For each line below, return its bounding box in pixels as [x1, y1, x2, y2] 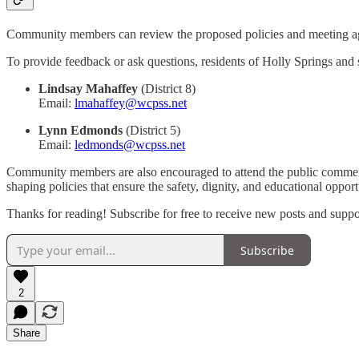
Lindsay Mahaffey [38, 82, 138, 96]
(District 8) [138, 82, 196, 96]
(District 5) [123, 123, 180, 138]
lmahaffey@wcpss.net [75, 96, 187, 111]
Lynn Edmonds [38, 123, 123, 138]
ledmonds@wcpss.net [75, 138, 185, 152]
